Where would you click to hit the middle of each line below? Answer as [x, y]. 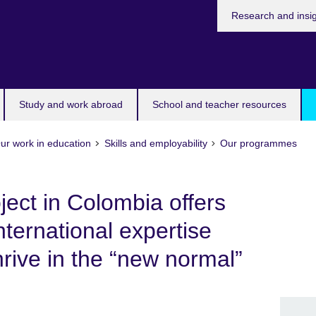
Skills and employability [156, 143]
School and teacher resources [219, 104]
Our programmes [258, 143]
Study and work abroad [71, 104]
